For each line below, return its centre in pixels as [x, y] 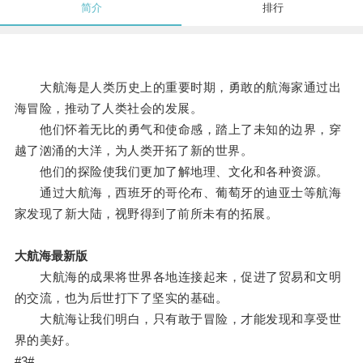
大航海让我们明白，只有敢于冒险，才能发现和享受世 [178, 319]
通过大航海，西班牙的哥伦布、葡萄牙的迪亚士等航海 [178, 193]
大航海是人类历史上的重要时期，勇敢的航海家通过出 [178, 88]
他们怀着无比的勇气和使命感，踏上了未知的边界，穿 [178, 130]
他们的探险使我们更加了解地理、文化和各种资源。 [171, 172]
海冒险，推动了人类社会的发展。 [109, 109]
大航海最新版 [51, 256]
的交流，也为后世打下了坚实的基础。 [121, 298]
